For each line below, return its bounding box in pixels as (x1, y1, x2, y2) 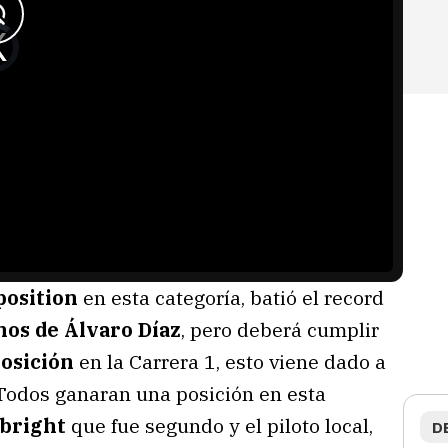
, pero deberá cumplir (181, 316, 379, 342)
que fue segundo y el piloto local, (66, 412, 373, 438)
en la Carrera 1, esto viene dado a (74, 348, 386, 374)
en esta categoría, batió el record (78, 284, 384, 310)
